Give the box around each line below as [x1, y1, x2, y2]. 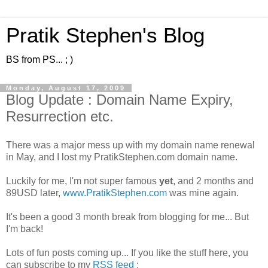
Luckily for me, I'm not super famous [6, 175, 159, 186]
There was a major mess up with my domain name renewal [6, 139, 255, 150]
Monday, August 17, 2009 [6, 84, 126, 92]
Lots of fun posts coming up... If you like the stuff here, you [6, 247, 248, 258]
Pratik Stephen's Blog [6, 24, 205, 47]
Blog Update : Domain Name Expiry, [6, 92, 233, 108]
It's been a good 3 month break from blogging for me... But [6, 211, 249, 222]
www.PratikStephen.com [63, 187, 167, 198]
